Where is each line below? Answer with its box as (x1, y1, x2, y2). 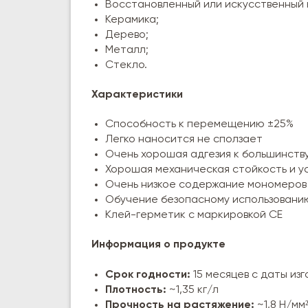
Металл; (105, 44, 148, 56)
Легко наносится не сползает (105, 134, 263, 146)
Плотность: (105, 284, 166, 296)
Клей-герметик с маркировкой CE (105, 210, 283, 221)
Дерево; (105, 29, 148, 41)
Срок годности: (105, 269, 190, 280)
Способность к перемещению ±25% (105, 119, 294, 131)
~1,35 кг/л (166, 284, 219, 296)
